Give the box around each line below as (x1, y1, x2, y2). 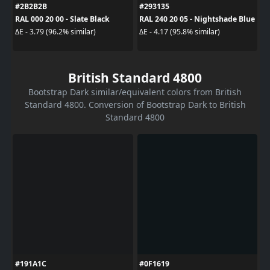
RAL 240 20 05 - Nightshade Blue (139, 13, 255, 24)
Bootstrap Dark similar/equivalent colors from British (28, 86, 242, 98)
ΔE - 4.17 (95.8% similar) (139, 27, 220, 37)
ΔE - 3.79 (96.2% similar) (14, 27, 96, 37)
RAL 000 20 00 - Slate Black (14, 13, 110, 24)
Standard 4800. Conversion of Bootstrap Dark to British (24, 98, 246, 110)
